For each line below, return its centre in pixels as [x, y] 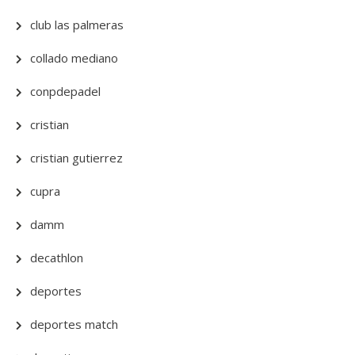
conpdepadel [65, 91]
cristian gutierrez [76, 158]
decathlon [57, 258]
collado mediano [74, 58]
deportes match [74, 324]
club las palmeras [77, 25]
